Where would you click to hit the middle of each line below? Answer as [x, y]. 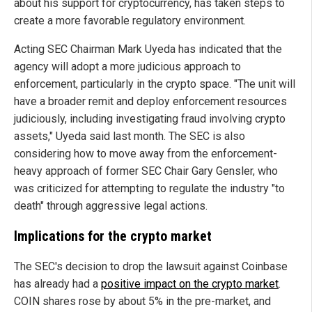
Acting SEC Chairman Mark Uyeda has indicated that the [148, 49]
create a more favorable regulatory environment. [130, 21]
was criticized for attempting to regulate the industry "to [149, 189]
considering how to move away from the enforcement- [146, 154]
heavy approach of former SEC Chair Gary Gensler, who [146, 171]
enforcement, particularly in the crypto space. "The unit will [155, 84]
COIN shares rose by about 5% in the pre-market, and [142, 302]
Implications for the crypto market [113, 236]
